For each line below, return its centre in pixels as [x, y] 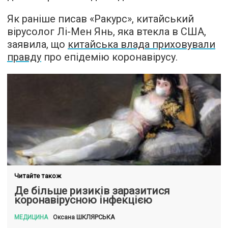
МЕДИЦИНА [31, 217]
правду [24, 57]
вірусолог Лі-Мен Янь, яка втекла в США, [107, 31]
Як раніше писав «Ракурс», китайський [101, 19]
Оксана [65, 217]
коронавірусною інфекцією [83, 200]
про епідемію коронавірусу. [109, 57]
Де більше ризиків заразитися [92, 191]
